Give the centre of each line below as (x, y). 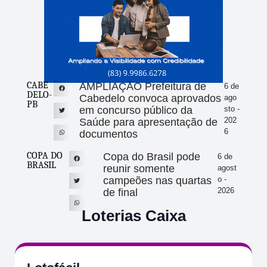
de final (120, 192)
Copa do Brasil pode (151, 156)
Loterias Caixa (133, 215)
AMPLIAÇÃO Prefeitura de (142, 86)
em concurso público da (136, 110)
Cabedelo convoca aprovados (150, 98)
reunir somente (139, 168)
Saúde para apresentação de (148, 122)
